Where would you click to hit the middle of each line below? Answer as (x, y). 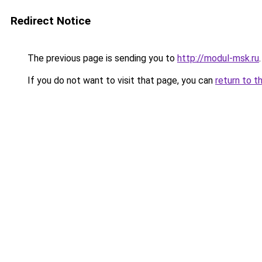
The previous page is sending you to (101, 58)
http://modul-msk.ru (218, 58)
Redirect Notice (51, 21)
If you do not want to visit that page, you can (120, 80)
